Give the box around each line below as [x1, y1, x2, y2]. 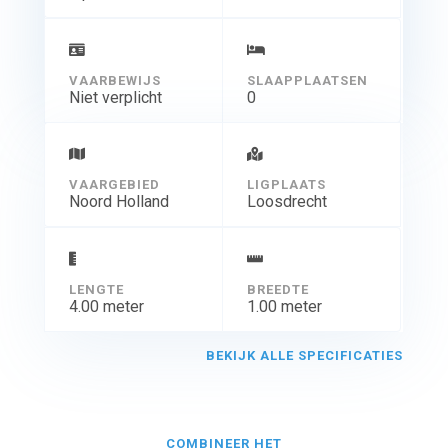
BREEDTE [246, 281, 309, 297]
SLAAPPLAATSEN [246, 72, 368, 88]
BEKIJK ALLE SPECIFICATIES [206, 347, 404, 363]
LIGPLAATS [246, 176, 326, 192]
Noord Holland [68, 191, 169, 211]
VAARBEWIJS [68, 72, 161, 88]
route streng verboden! [151, 3, 296, 20]
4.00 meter [68, 296, 144, 316]
